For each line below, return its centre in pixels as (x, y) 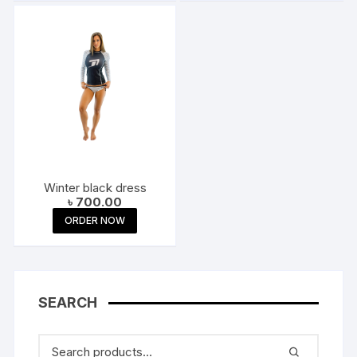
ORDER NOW (95, 220)
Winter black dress (95, 187)
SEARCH (68, 302)
